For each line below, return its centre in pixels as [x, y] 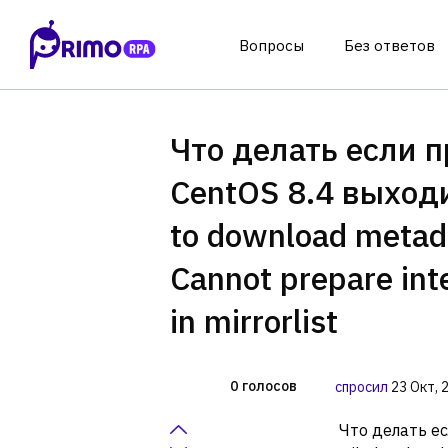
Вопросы [271, 45]
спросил [361, 387]
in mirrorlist [254, 321]
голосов [269, 385]
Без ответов [389, 45]
